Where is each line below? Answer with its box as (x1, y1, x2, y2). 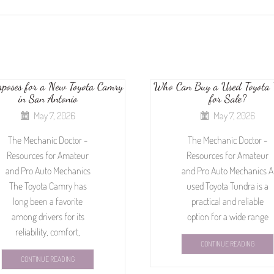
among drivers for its (11, 210, 84, 223)
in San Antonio (18, 92, 78, 106)
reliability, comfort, (15, 225, 80, 238)
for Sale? (209, 92, 246, 106)
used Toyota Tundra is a (187, 179, 268, 192)
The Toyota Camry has (9, 179, 87, 192)
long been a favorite (13, 194, 83, 207)
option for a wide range (187, 210, 268, 223)
